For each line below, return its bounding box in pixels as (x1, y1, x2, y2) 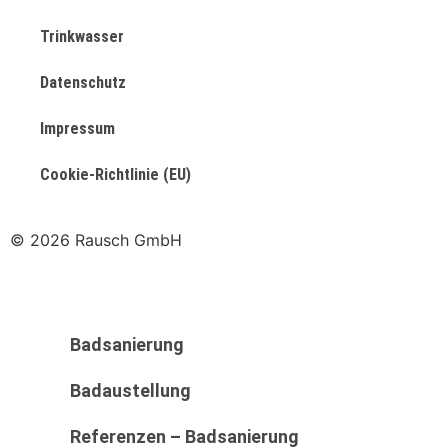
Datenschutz (40, 72, 126, 92)
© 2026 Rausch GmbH (10, 229, 182, 250)
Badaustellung (70, 379, 191, 401)
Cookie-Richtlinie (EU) (40, 164, 191, 184)
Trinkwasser (40, 26, 124, 46)
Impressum (40, 118, 115, 138)
